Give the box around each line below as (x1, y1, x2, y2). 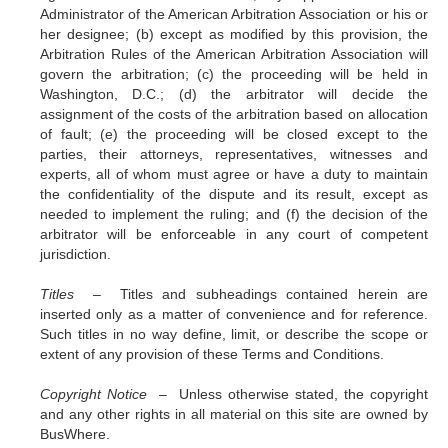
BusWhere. (40, 426, 110, 442)
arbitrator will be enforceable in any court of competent (40, 226, 428, 242)
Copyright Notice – (40, 386, 179, 402)
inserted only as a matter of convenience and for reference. (40, 306, 428, 322)
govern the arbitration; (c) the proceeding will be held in (40, 66, 428, 82)
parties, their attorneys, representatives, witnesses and (40, 146, 428, 162)
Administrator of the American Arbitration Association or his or (40, 6, 428, 22)
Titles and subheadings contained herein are (119, 286, 429, 302)
